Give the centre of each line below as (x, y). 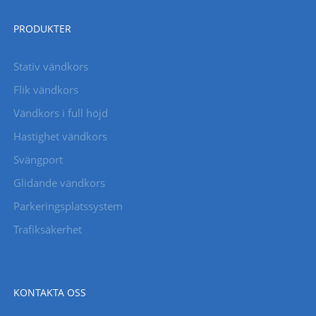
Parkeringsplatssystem (68, 206)
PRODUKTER (42, 28)
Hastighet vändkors (60, 136)
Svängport (38, 159)
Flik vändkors (45, 89)
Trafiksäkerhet (47, 229)
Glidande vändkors (59, 182)
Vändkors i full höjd (60, 113)
